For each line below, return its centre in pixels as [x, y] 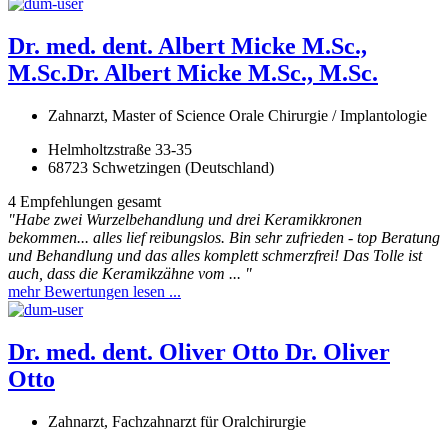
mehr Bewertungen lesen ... [94, 292]
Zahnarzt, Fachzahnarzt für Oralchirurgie [177, 421]
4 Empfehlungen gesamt [84, 202]
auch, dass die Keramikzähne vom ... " [130, 274]
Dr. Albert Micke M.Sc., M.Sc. [222, 73]
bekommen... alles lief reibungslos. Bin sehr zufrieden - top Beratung [224, 238]
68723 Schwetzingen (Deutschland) [161, 168]
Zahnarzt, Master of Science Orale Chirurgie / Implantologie [237, 116]
